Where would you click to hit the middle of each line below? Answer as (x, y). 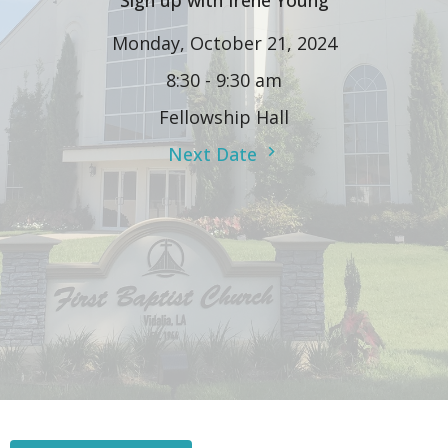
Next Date (214, 154)
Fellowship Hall (224, 117)
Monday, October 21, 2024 (224, 43)
